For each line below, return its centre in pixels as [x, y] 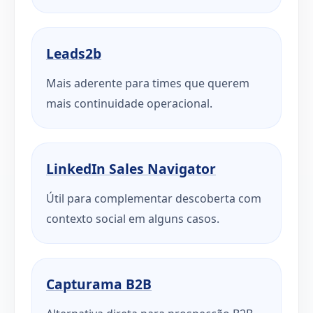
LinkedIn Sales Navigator [131, 168]
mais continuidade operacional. [129, 103]
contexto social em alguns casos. [133, 218]
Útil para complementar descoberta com [154, 198]
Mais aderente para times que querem [148, 83]
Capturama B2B [99, 284]
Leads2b [74, 53]
